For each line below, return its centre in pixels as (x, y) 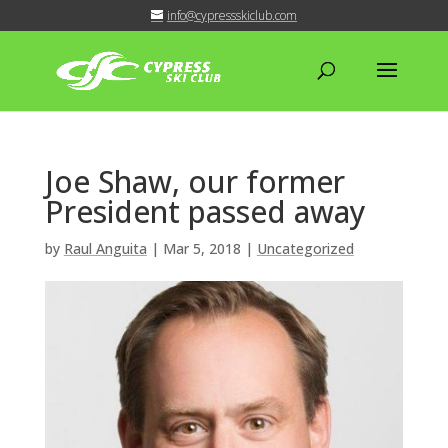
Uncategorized (305, 248)
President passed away (205, 211)
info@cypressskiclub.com (231, 15)
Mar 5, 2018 (201, 248)
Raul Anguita (105, 248)
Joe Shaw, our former (194, 181)
